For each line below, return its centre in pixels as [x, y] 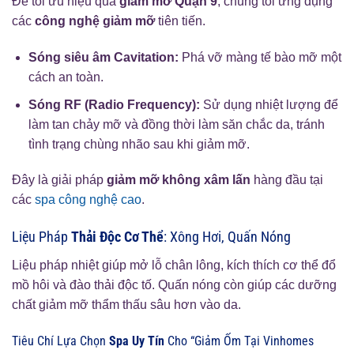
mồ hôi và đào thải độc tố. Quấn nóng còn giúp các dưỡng [174, 285]
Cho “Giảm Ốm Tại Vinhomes [239, 341]
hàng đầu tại [287, 180]
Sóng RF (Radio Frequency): [114, 104]
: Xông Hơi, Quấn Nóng [227, 237]
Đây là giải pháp [59, 180]
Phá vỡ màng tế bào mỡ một [260, 57]
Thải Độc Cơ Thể [117, 237]
